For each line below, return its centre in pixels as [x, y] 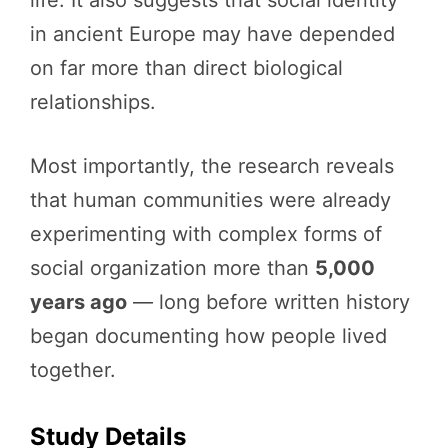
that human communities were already [210, 199]
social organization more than [172, 267]
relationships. [93, 101]
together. [73, 369]
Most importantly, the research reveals [212, 165]
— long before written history [268, 301]
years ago [78, 301]
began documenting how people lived [208, 335]
